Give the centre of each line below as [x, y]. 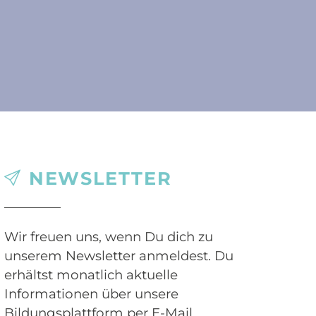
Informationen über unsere [92, 294]
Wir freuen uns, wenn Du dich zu [109, 237]
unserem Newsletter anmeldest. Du [119, 256]
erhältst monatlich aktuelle [91, 275]
